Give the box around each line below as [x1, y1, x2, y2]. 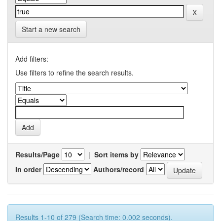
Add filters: [15, 54, 48, 64]
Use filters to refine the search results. [15, 68, 134, 77]
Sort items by [94, 149, 139, 159]
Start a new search [22, 24, 80, 34]
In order [15, 164, 41, 174]
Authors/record [93, 164, 144, 174]
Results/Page [15, 149, 60, 159]
